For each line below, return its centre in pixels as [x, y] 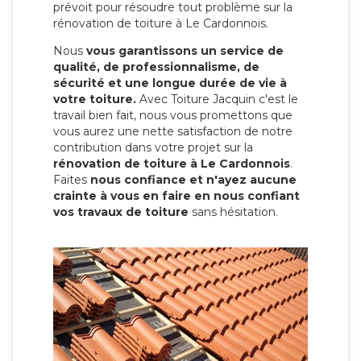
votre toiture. [95, 99]
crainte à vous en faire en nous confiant [176, 195]
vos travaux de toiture [121, 212]
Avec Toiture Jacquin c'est [212, 99]
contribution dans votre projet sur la [153, 147]
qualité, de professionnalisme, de [156, 66]
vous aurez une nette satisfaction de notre [173, 131]
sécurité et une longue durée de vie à [170, 83]
